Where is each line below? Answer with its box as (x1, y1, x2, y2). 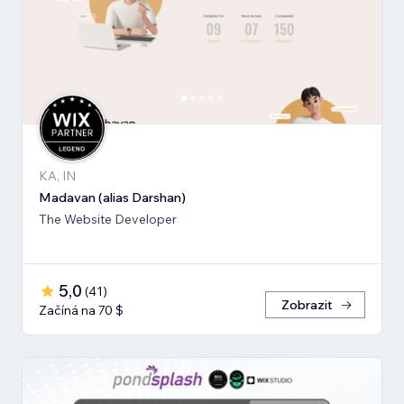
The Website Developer (39, 211, 177, 228)
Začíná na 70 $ (39, 302, 124, 319)
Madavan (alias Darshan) (39, 189, 186, 207)
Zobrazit (281, 297, 333, 314)
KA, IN (39, 168, 76, 185)
